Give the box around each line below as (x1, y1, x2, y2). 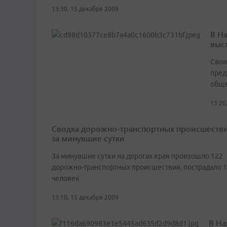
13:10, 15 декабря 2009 (52, 194, 119, 201)
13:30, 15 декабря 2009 (52, 6, 119, 13)
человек (52, 174, 80, 183)
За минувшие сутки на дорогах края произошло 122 (52, 152, 223, 161)
